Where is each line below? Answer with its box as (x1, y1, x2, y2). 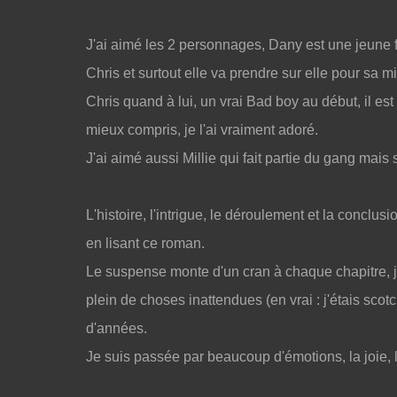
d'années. (86, 321, 147, 336)
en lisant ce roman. (86, 236, 205, 251)
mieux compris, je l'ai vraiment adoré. (86, 122, 318, 137)
